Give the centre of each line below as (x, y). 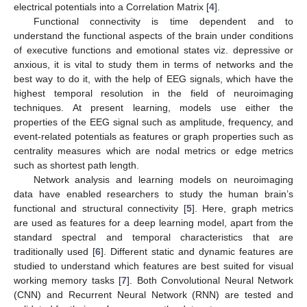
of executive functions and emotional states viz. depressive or (153, 50)
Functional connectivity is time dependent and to (163, 21)
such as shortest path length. (76, 165)
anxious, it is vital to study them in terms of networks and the (153, 64)
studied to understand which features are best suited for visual (153, 266)
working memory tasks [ (68, 280)
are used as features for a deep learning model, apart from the (153, 222)
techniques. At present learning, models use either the (153, 107)
